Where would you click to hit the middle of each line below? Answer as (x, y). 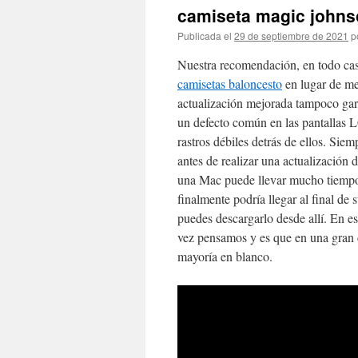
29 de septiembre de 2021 (291, 36)
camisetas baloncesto (230, 84)
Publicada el (205, 36)
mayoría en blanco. (225, 256)
